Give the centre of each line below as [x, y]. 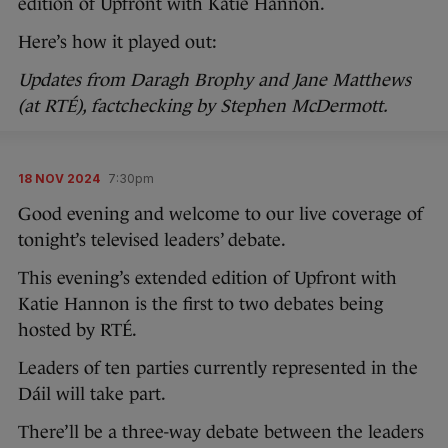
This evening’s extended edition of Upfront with [207, 278]
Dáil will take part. [92, 394]
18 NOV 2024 [59, 178]
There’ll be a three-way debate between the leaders [221, 432]
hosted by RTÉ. [79, 330]
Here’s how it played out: [120, 42]
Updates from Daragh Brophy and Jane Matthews [214, 80]
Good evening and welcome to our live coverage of [220, 214]
